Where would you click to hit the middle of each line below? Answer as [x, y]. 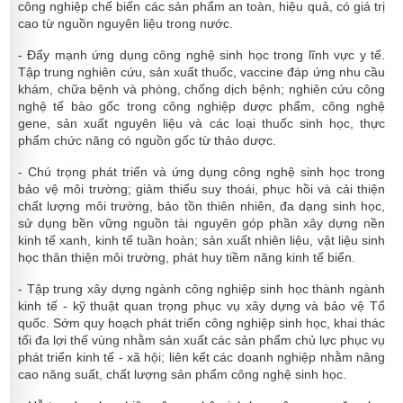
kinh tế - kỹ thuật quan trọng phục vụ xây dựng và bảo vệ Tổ [201, 306]
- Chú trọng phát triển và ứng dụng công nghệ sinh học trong [201, 172]
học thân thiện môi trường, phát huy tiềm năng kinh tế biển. [187, 258]
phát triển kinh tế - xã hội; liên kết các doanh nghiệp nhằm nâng [201, 358]
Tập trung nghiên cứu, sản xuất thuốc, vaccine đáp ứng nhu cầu [201, 72]
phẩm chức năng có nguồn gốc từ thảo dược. [147, 141]
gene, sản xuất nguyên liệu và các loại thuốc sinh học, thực [201, 124]
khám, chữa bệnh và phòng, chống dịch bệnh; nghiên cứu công [201, 90]
